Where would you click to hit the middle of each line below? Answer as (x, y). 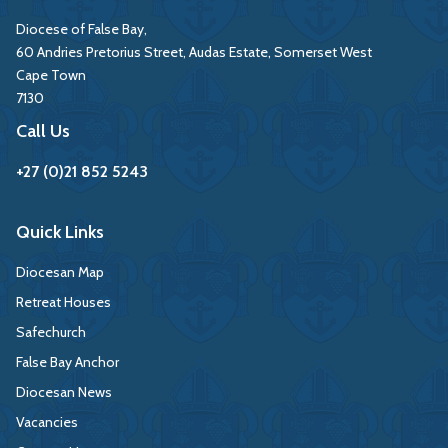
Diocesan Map (60, 272)
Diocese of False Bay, (81, 29)
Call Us (43, 131)
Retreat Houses (63, 302)
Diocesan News (64, 392)
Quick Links (60, 232)
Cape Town (51, 75)
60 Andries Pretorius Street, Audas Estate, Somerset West (194, 52)
